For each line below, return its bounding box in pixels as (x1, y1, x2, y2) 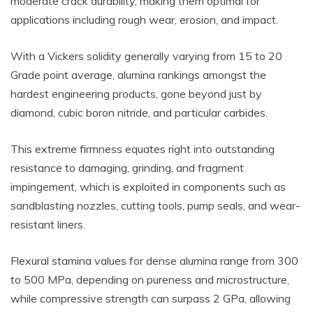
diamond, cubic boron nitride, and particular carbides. (10, 105, 268, 119)
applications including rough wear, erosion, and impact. (10, 13, 278, 27)
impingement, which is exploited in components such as (10, 180, 286, 194)
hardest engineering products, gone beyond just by (10, 87, 262, 101)
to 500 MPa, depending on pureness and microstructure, (10, 272, 289, 286)
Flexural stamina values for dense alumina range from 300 (10, 254, 298, 268)
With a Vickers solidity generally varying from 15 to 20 (10, 49, 282, 63)
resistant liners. (10, 217, 85, 231)
